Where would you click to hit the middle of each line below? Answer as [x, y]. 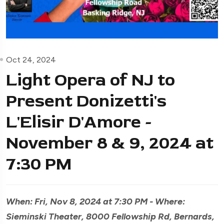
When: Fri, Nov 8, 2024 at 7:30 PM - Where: [95, 201]
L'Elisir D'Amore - [79, 122]
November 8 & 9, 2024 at [110, 143]
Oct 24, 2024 [31, 59]
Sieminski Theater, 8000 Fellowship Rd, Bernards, [110, 216]
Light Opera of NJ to [90, 80]
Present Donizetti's [86, 101]
